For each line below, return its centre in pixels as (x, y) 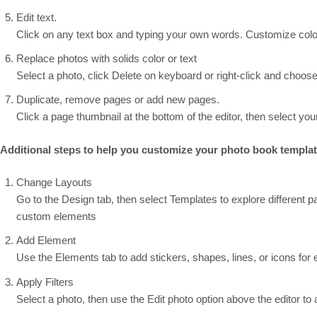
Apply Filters (45, 282)
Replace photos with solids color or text (106, 59)
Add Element (46, 241)
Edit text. (36, 17)
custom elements (56, 217)
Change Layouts (54, 183)
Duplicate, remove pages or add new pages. (117, 100)
